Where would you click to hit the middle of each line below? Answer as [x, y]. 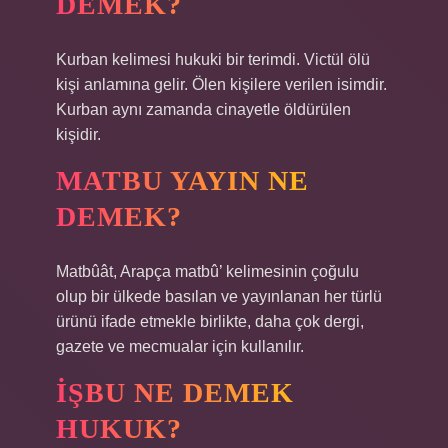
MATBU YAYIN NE [182, 180]
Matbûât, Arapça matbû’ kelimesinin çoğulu [207, 271]
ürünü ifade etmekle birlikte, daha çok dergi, [210, 321]
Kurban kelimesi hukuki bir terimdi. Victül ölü [213, 59]
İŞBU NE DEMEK [175, 392]
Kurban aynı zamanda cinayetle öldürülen [203, 109]
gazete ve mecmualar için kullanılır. [180, 346]
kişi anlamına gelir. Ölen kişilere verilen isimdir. [221, 84]
